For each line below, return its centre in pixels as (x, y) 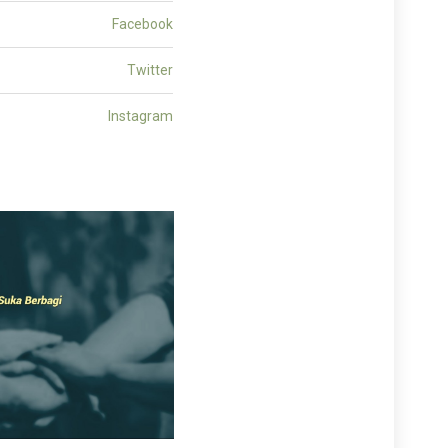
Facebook (142, 24)
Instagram (140, 116)
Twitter (150, 70)
